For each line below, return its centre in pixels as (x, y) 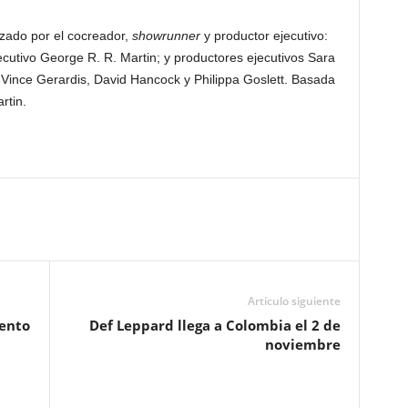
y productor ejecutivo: (264, 36)
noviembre (302, 345)
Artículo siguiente (294, 301)
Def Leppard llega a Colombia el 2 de (214, 326)
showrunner (166, 36)
